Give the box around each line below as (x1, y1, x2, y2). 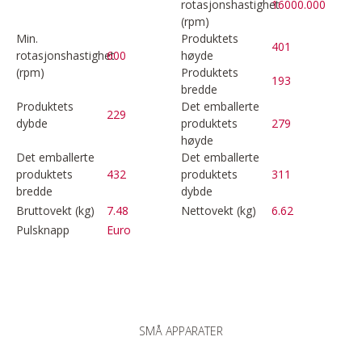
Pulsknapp (16, 221, 69, 238)
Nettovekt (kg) (181, 202, 256, 218)
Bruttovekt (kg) (16, 202, 95, 218)
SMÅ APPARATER (139, 322, 223, 339)
